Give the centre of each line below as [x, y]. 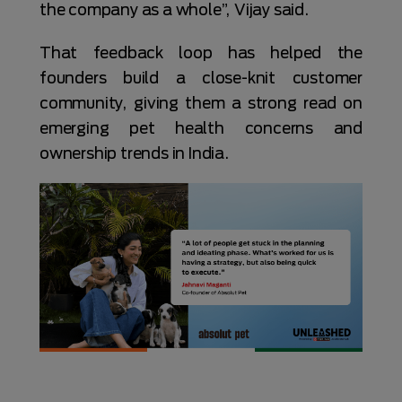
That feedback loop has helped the [201, 52]
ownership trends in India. [135, 153]
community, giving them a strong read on [201, 103]
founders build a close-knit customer [201, 78]
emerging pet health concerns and [201, 128]
